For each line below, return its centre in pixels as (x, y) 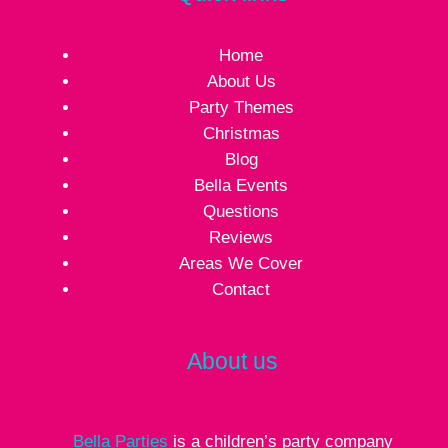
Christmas (241, 133)
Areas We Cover (241, 263)
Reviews (241, 237)
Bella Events (241, 185)
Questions (241, 211)
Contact (241, 289)
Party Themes (241, 107)
